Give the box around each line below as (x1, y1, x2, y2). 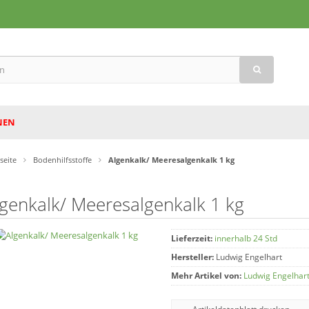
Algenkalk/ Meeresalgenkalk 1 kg (108, 154, 235, 165)
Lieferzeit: (170, 232, 212, 244)
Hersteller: (170, 251, 214, 263)
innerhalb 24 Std (214, 232, 277, 244)
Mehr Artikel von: (170, 270, 241, 281)
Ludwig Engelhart (215, 251, 282, 263)
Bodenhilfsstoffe (33, 154, 92, 165)
